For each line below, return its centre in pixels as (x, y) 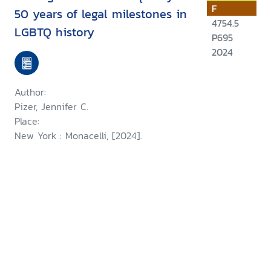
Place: (27, 121)
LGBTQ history (54, 32)
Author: (30, 92)
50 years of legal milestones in (101, 14)
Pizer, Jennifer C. (51, 107)
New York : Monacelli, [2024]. (78, 136)
